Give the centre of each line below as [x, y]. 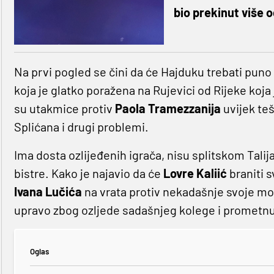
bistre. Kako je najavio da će [88, 173]
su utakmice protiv [64, 109]
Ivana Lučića [48, 192]
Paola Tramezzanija [168, 109]
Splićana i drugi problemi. [81, 127]
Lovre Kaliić [195, 173]
